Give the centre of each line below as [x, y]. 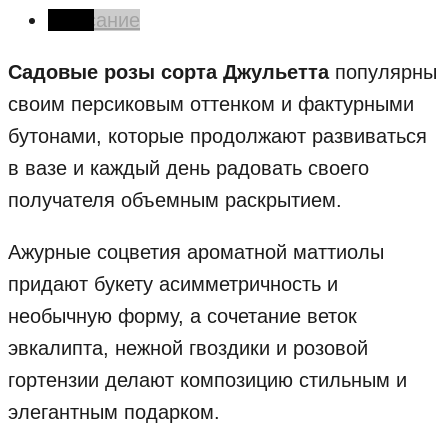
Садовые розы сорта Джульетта [168, 72]
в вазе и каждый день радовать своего [188, 168]
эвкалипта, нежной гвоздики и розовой [188, 348]
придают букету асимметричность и [173, 284]
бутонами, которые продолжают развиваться [217, 136]
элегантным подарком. [114, 412]
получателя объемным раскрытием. [175, 200]
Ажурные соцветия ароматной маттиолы [196, 252]
